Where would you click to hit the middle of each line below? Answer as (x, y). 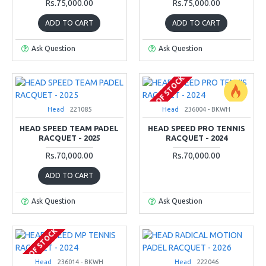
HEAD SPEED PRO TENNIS (196, 128)
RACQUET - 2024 (196, 137)
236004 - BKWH (208, 109)
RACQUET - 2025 (69, 137)
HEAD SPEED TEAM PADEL (69, 128)
